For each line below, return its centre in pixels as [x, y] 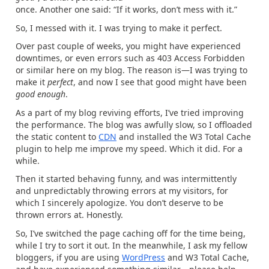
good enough [41, 94]
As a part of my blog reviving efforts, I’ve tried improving [130, 112]
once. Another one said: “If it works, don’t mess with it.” [126, 9]
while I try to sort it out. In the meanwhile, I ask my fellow [131, 245]
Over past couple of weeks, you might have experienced [128, 46]
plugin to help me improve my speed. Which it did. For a [129, 148]
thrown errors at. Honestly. [69, 215]
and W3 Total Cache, [207, 257]
